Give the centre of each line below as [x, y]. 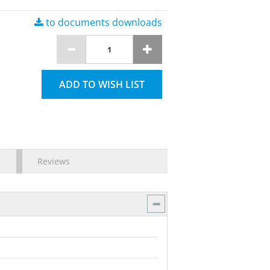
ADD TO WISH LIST [102, 84]
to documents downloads [103, 22]
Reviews [54, 161]
